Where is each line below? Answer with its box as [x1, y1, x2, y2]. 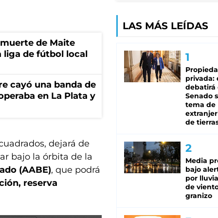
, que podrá [51, 164, 100, 175]
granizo [185, 191, 212, 200]
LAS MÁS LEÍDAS [123, 20, 208, 32]
